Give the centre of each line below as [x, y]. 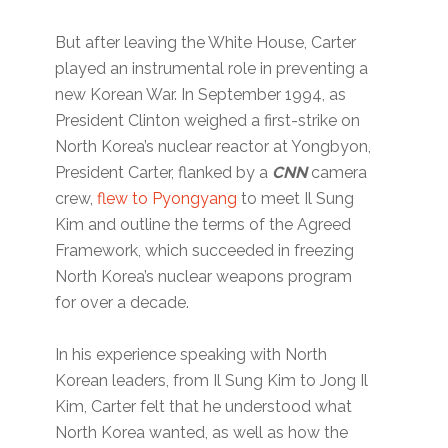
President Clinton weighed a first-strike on [208, 121]
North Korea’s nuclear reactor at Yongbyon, [213, 147]
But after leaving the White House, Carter [206, 43]
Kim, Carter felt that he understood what [204, 407]
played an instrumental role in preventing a [212, 69]
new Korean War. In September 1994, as [201, 95]
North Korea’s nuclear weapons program [204, 277]
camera [337, 173]
